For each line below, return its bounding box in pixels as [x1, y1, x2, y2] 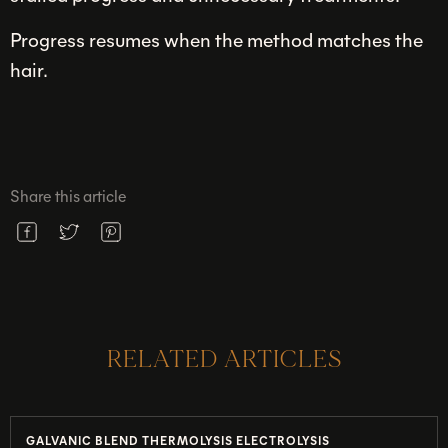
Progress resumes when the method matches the [10, 26, 423, 53]
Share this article [10, 184, 127, 206]
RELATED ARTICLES [106, 343, 342, 374]
